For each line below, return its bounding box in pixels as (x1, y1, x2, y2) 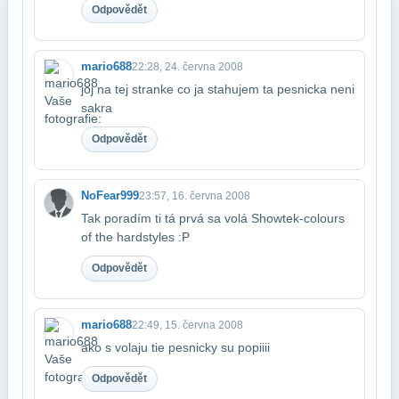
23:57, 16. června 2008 (139, 189, 250, 202)
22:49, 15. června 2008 (132, 318, 243, 331)
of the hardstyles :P (81, 229, 190, 244)
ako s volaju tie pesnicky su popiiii (81, 339, 270, 354)
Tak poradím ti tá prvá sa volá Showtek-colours (81, 210, 345, 225)
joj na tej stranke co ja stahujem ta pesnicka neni (81, 81, 354, 96)
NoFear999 (81, 188, 139, 202)
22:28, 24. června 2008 (132, 60, 243, 73)
